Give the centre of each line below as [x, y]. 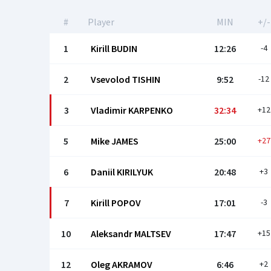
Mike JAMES [115, 141]
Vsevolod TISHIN [126, 79]
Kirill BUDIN [114, 48]
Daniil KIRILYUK [122, 172]
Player [101, 22]
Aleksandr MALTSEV [131, 233]
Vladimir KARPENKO [132, 110]
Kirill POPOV [116, 203]
